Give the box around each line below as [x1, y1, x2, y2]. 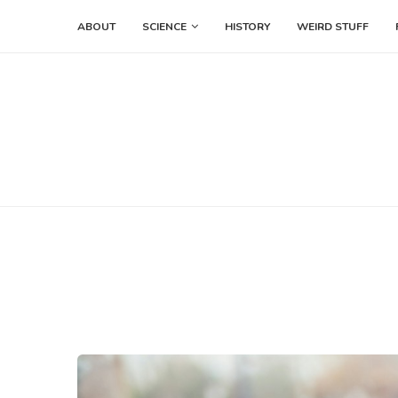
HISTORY [225, 20, 270, 34]
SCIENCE [142, 20, 187, 34]
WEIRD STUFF [297, 20, 369, 34]
